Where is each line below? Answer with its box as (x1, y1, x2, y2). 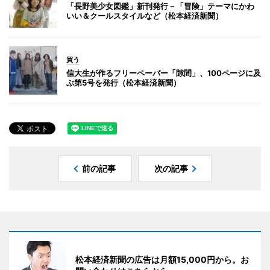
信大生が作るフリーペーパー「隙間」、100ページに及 (66, 67, 261, 78)
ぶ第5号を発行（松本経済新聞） (66, 77, 181, 87)
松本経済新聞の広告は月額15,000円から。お (75, 254, 249, 265)
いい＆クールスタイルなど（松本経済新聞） (66, 10, 223, 20)
